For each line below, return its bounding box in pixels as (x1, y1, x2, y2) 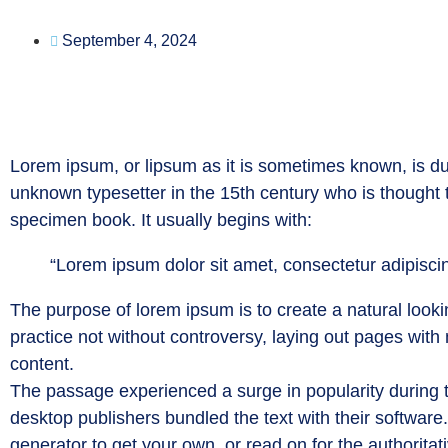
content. (10, 354, 74, 374)
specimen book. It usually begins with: (10, 210, 312, 230)
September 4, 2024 (62, 32, 197, 49)
